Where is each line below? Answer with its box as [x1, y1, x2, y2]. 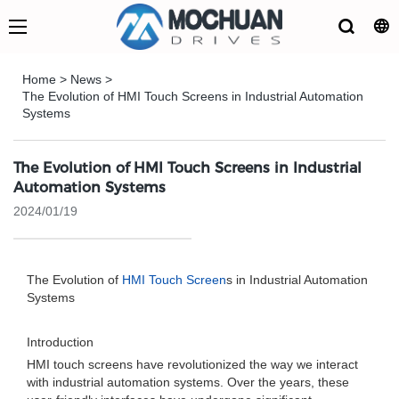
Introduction [27, 335, 94, 349]
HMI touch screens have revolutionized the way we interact [27, 357, 358, 371]
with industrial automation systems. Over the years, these [27, 375, 349, 389]
